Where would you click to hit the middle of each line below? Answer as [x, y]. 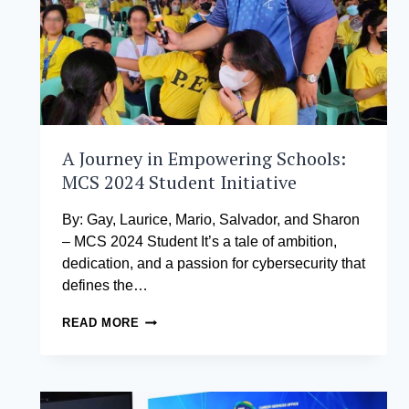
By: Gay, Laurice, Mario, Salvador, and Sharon [211, 220]
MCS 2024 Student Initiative [179, 183]
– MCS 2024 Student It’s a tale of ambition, [199, 242]
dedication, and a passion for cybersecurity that [214, 264]
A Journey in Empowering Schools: [204, 159]
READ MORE [101, 323]
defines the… [105, 286]
